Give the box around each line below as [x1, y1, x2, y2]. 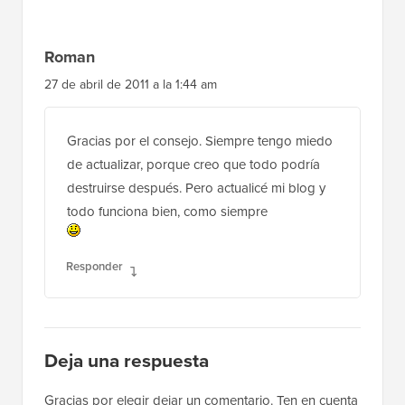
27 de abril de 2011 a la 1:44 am [44, 75, 217, 95]
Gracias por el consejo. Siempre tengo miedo [67, 131, 333, 152]
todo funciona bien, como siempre [67, 202, 268, 222]
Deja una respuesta [44, 346, 209, 375]
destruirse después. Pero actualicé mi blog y [67, 178, 325, 199]
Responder [66, 258, 123, 276]
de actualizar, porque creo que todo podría [67, 155, 320, 175]
